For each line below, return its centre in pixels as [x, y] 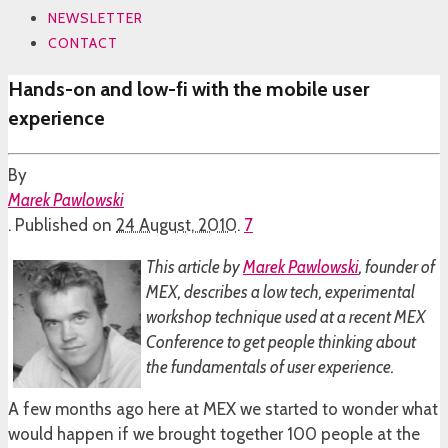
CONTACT [83, 42]
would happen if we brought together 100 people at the [214, 434]
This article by [194, 267]
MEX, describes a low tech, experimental [280, 292]
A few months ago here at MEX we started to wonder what [223, 409]
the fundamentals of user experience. [270, 367]
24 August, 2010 [176, 225]
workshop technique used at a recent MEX [286, 317]
